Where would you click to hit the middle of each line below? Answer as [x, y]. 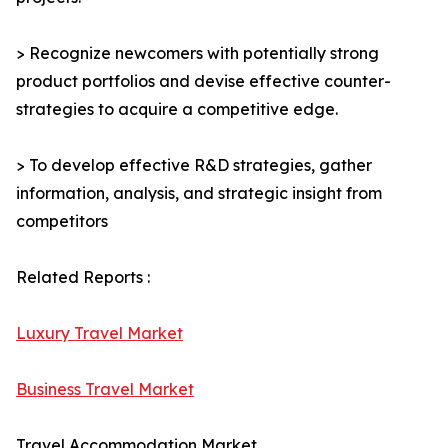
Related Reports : [83, 277]
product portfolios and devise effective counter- [203, 81]
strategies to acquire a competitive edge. [177, 109]
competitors [62, 221]
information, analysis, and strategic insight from [199, 193]
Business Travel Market [105, 389]
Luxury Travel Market [99, 333]
